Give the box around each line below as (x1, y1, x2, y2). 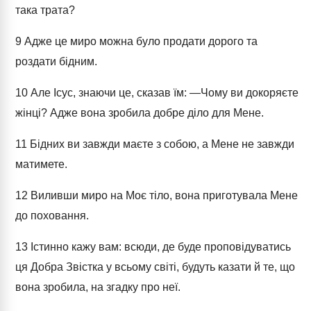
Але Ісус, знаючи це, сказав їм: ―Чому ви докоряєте (28, 87, 299, 99)
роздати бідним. (15, 56, 97, 67)
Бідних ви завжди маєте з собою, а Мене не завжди (27, 138, 294, 150)
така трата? (15, 4, 75, 16)
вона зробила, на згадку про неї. (15, 281, 180, 293)
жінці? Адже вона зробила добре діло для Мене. (15, 107, 264, 119)
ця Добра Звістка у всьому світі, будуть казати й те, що (15, 261, 295, 273)
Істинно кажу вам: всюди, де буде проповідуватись (28, 241, 291, 253)
